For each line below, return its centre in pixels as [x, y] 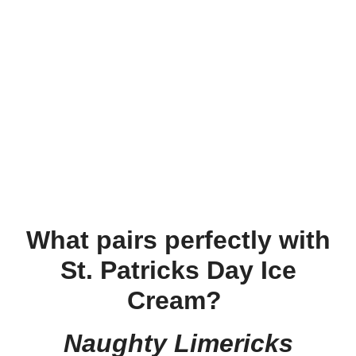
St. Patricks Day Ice [178, 270]
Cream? [178, 300]
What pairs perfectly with [178, 240]
